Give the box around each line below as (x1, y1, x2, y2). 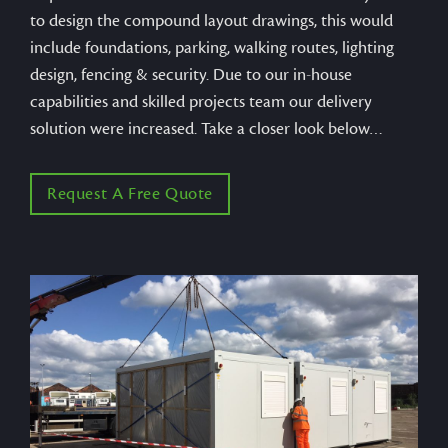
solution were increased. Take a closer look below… (30, 117, 383, 140)
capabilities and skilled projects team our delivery (30, 90, 372, 113)
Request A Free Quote (47, 182, 213, 205)
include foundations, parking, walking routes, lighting (30, 36, 394, 59)
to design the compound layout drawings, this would (30, 9, 393, 32)
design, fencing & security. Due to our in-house (30, 63, 352, 86)
